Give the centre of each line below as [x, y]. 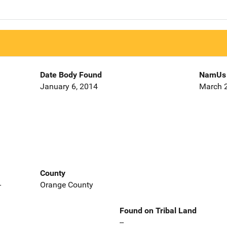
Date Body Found [71, 75]
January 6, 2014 [69, 87]
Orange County [66, 184]
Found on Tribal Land [158, 210]
